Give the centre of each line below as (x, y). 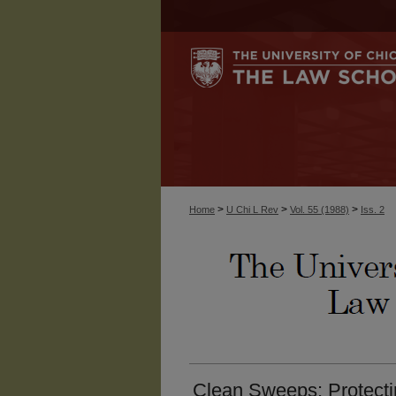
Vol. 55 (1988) (320, 209)
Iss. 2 (373, 209)
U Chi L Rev (252, 209)
